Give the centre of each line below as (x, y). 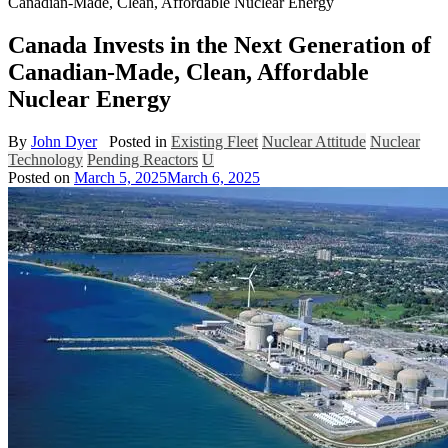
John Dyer (64, 141)
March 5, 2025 (120, 177)
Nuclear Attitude (314, 141)
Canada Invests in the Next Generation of (219, 44)
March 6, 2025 (213, 177)
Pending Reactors (142, 159)
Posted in (138, 141)
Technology (45, 159)
